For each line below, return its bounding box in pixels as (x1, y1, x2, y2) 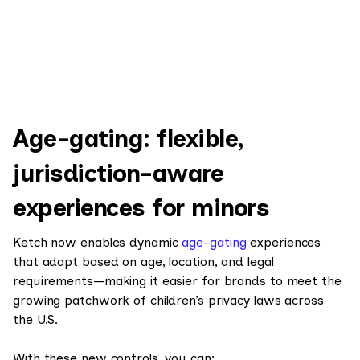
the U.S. (13, 312, 59, 327)
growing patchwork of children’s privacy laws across (13, 292, 324, 308)
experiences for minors (13, 193, 269, 223)
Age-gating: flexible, (13, 124, 244, 153)
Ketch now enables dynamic (13, 235, 182, 250)
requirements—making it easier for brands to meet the (13, 273, 342, 288)
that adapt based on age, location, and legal (13, 254, 274, 269)
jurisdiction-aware (13, 158, 223, 188)
